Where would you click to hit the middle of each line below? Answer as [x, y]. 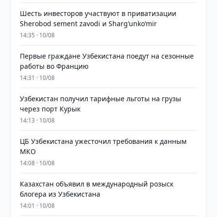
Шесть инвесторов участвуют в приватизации [98, 13]
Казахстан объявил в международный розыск [97, 184]
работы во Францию [54, 66]
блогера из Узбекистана [60, 194]
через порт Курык [50, 109]
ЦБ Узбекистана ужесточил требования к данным [103, 141]
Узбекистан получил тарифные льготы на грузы [101, 99]
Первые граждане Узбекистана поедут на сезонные [107, 56]
